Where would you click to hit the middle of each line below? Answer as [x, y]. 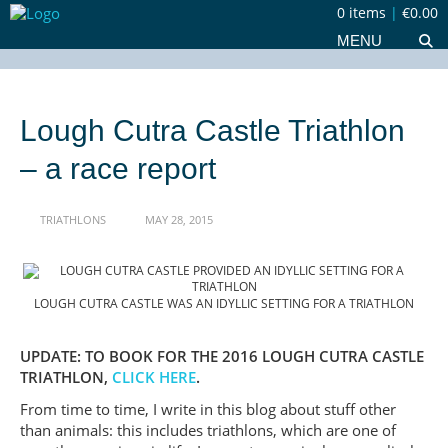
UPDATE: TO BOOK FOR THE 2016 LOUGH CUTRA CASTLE [222, 357]
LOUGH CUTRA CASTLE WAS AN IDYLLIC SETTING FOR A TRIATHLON [224, 304]
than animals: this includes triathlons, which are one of [208, 431]
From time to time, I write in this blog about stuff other [208, 410]
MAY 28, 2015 [178, 220]
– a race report [118, 168]
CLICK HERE [154, 378]
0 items [361, 13]
